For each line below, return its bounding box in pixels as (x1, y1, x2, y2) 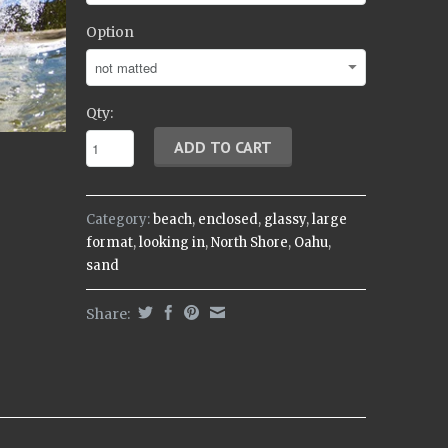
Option (86, 23, 134, 41)
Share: (86, 305, 133, 323)
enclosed (198, 211, 258, 228)
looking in (139, 234, 205, 251)
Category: (86, 211, 150, 228)
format (86, 234, 133, 251)
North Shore (211, 234, 288, 251)
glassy (264, 211, 306, 228)
